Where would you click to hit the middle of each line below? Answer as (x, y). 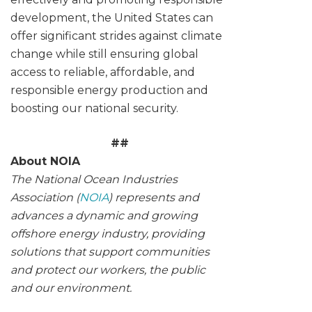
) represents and (154, 198)
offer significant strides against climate (116, 36)
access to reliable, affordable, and (103, 72)
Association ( (45, 198)
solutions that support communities (110, 252)
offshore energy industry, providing (108, 234)
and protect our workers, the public (108, 270)
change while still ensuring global (104, 54)
